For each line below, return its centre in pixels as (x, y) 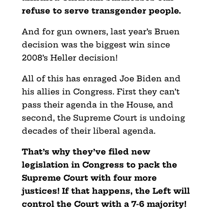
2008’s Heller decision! (70, 57)
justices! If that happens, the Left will (106, 191)
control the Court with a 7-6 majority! (104, 204)
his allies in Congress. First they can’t (101, 91)
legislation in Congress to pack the (99, 164)
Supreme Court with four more (89, 178)
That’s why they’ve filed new (86, 151)
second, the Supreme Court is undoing (103, 117)
